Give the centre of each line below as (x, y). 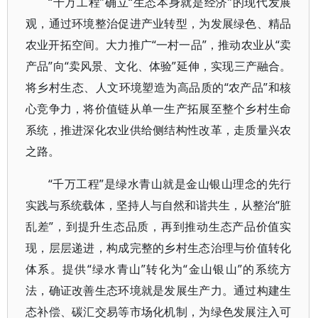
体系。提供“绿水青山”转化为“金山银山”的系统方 (159, 269)
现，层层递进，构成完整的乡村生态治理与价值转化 (159, 248)
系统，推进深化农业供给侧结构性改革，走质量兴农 (159, 130)
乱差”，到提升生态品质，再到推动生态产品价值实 (159, 226)
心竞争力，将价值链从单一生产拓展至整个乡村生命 (159, 109)
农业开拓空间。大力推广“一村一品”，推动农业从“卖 (159, 45)
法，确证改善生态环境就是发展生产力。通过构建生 (159, 290)
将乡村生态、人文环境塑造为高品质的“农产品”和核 (159, 87)
